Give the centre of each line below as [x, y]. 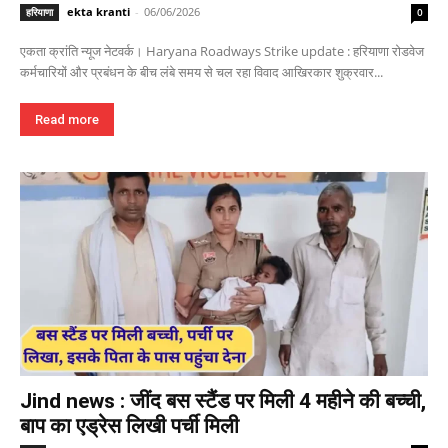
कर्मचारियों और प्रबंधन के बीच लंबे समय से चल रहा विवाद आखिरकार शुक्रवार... [201, 72]
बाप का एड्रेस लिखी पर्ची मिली [129, 426]
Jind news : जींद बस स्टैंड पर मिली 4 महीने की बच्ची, [223, 401]
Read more [67, 120]
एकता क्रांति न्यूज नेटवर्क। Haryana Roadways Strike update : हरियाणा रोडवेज [222, 51]
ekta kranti [98, 12]
